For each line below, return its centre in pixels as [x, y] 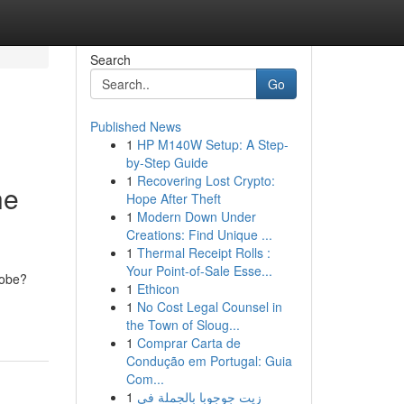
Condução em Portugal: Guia [209, 361]
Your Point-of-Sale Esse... [199, 271]
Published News [135, 126]
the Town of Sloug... [183, 325]
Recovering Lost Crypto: [206, 180]
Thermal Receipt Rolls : [203, 252]
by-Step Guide [167, 162]
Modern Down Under [196, 216]
